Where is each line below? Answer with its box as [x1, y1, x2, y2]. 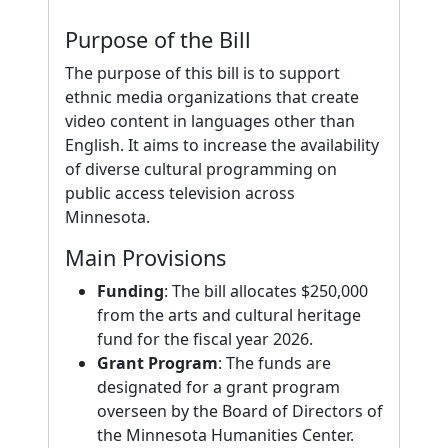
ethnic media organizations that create [65, 86, 359, 108]
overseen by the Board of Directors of [97, 400, 383, 422]
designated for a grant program [97, 376, 340, 398]
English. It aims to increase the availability [65, 134, 379, 156]
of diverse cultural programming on [65, 158, 337, 180]
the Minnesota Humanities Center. [97, 424, 354, 446]
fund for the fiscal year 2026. [97, 328, 313, 350]
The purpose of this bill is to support [65, 62, 340, 84]
